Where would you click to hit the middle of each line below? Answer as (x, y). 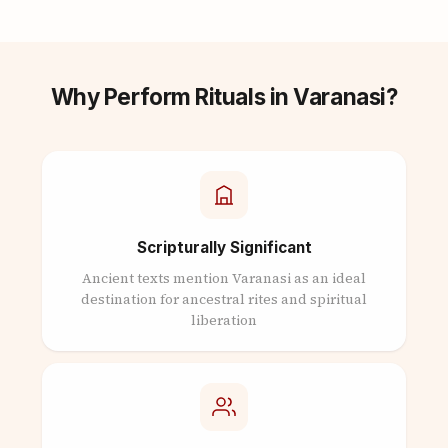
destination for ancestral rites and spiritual (224, 299)
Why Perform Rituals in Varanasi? (224, 96)
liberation (224, 320)
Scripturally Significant (224, 247)
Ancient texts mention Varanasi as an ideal (224, 278)
